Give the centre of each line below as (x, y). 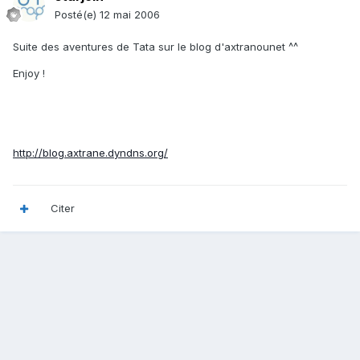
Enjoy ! (29, 74)
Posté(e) (77, 15)
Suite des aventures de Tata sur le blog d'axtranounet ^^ (155, 47)
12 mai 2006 (130, 15)
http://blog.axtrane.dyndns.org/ (90, 153)
